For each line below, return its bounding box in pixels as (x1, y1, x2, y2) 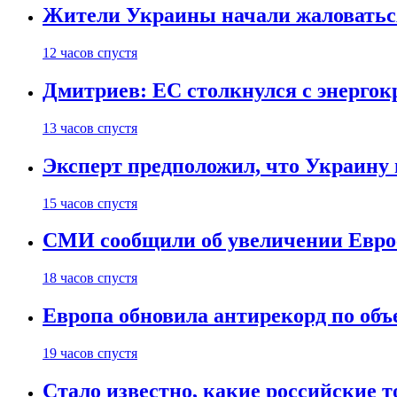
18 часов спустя (43, 270, 137, 286)
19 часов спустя (43, 346, 137, 362)
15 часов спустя (43, 195, 137, 211)
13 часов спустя (43, 120, 137, 136)
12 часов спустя (43, 44, 137, 60)
